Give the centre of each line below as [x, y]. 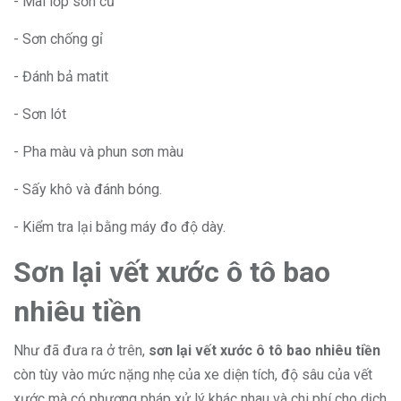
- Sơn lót [40, 115]
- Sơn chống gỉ [58, 39]
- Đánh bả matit [61, 77]
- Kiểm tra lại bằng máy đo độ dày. [119, 227]
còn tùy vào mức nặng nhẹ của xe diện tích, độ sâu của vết [193, 375]
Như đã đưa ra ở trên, [81, 351]
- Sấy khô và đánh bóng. [88, 190]
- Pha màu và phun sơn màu [98, 152]
